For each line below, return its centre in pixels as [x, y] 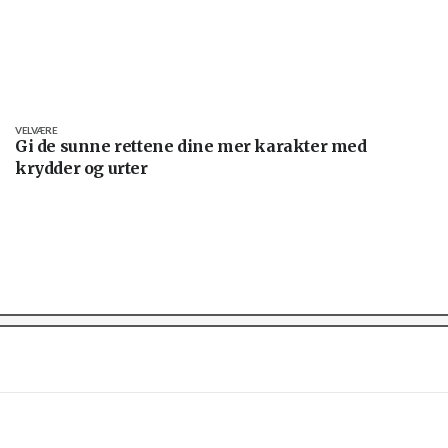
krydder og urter [81, 167]
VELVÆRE [36, 129]
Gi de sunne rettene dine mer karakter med [191, 145]
